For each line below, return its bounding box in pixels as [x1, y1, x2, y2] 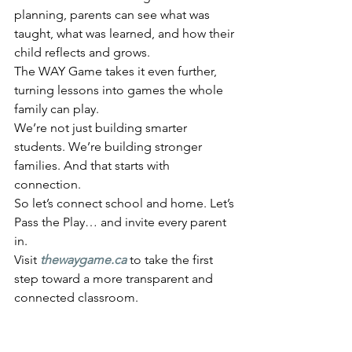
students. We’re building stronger [14, 139, 205, 154]
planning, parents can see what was [14, 7, 213, 22]
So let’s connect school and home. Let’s [14, 196, 237, 211]
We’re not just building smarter [14, 120, 190, 135]
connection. [14, 177, 81, 192]
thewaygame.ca [40, 252, 126, 267]
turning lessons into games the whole [14, 82, 226, 97]
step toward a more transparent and [14, 271, 216, 286]
